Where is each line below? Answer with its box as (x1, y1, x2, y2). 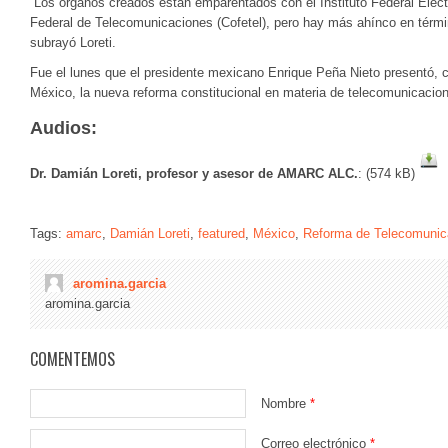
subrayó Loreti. (30, 35, 116, 50)
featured (198, 226, 245, 241)
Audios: (30, 118, 97, 138)
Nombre (261, 396, 310, 411)
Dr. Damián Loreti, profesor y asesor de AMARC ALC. (30, 166, 358, 181)
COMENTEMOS (30, 347, 115, 371)
